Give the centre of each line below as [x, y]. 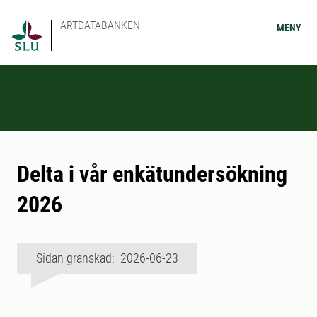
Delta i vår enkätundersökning [152, 174]
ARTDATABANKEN [100, 25]
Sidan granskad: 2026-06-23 [107, 258]
